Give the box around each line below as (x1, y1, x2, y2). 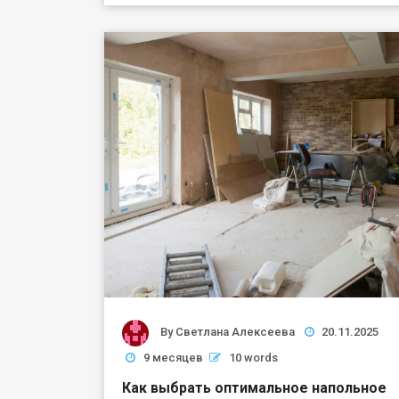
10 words (229, 350, 278, 364)
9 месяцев (143, 350, 203, 364)
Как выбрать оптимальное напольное (122, 379, 387, 396)
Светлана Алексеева (175, 325, 295, 339)
